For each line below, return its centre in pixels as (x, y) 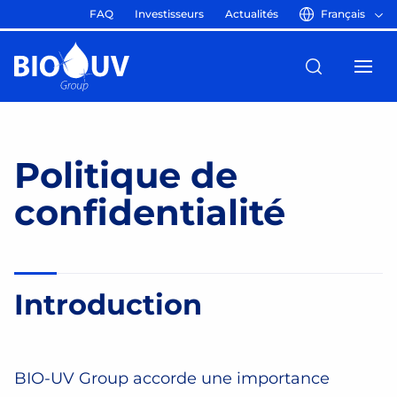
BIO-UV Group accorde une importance (172, 378)
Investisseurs (169, 14)
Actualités (252, 14)
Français (343, 14)
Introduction (108, 304)
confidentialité (150, 212)
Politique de (126, 175)
